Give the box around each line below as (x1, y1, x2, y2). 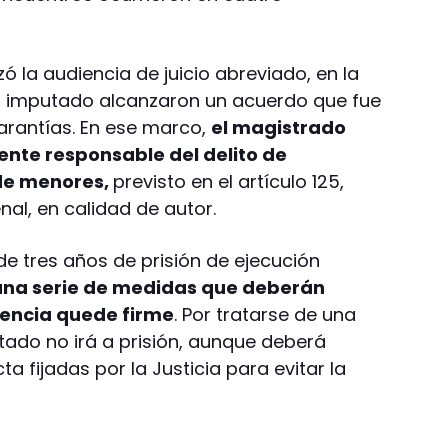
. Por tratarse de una (174, 301, 357, 327)
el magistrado (211, 114, 347, 140)
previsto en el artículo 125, (113, 168, 345, 194)
